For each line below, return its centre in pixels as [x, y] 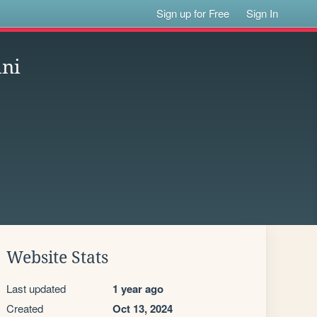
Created [25, 308]
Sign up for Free [193, 13]
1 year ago [138, 289]
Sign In [263, 13]
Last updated [36, 288]
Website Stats [57, 258]
